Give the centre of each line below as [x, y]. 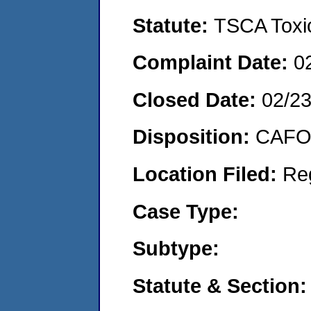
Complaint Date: [213, 62]
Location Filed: [208, 174]
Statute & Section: [220, 285]
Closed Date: [197, 99]
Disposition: [194, 137]
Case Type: [186, 211]
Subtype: [176, 249]
